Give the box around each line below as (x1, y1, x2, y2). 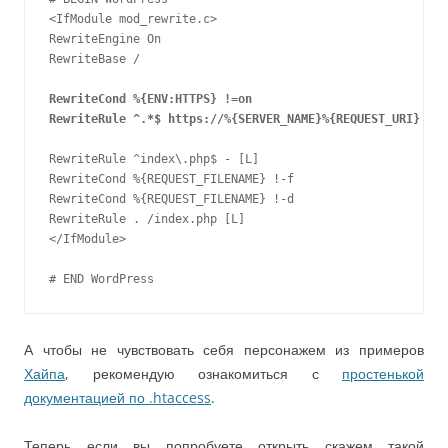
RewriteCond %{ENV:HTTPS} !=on (49, 92, 252, 106)
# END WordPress (49, 272, 154, 286)
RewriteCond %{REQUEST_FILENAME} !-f (49, 172, 294, 186)
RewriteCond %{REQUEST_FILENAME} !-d (49, 192, 294, 206)
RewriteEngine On (49, 32, 161, 46)
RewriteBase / (49, 52, 140, 66)
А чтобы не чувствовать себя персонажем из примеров (24, 340, 424, 359)
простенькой (342, 364, 424, 383)
